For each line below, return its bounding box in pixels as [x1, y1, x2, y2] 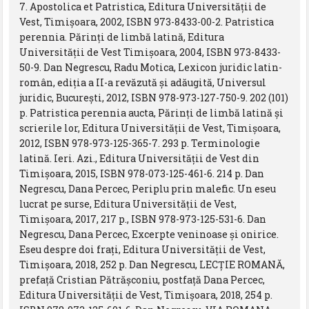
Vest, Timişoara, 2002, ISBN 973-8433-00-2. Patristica [19, 14, 275, 28]
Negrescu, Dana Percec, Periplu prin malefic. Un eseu [19, 181, 277, 195]
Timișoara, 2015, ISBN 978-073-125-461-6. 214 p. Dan [19, 166, 265, 180]
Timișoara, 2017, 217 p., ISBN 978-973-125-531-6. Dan [19, 212, 267, 226]
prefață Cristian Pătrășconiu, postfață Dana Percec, [19, 272, 266, 286]
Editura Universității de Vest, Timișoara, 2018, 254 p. [19, 288, 273, 301]
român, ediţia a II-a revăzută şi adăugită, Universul [19, 75, 267, 89]
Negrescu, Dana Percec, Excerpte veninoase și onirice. [19, 227, 279, 241]
